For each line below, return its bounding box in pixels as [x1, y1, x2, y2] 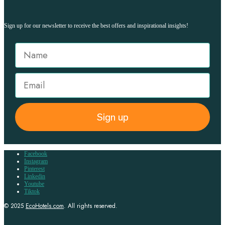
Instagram [24, 157, 48, 165]
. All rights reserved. [64, 201, 118, 210]
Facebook [24, 150, 47, 157]
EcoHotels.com [26, 201, 64, 210]
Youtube [24, 180, 44, 187]
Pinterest [24, 165, 45, 172]
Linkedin [24, 172, 45, 180]
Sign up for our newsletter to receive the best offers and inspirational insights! [4, 22, 188, 29]
